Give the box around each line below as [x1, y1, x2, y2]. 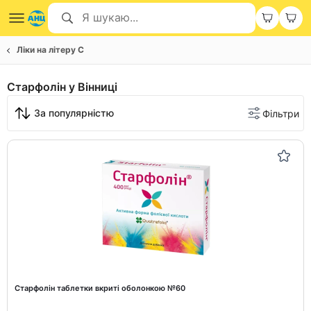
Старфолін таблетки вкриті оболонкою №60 [15, 283, 185, 293]
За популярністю [34, 107, 114, 119]
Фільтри [262, 107, 299, 119]
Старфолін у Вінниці [7, 80, 117, 94]
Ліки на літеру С [17, 44, 84, 55]
